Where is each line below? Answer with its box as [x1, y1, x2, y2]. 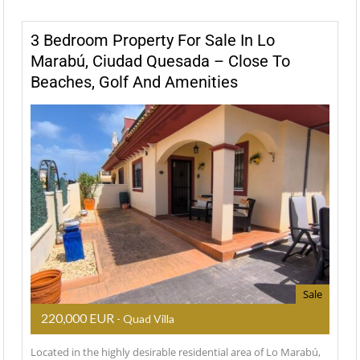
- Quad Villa [114, 312, 174, 326]
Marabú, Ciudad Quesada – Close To [31, 51, 290, 71]
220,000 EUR [41, 310, 114, 326]
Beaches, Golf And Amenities [31, 72, 238, 92]
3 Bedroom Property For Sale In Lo [31, 30, 275, 50]
